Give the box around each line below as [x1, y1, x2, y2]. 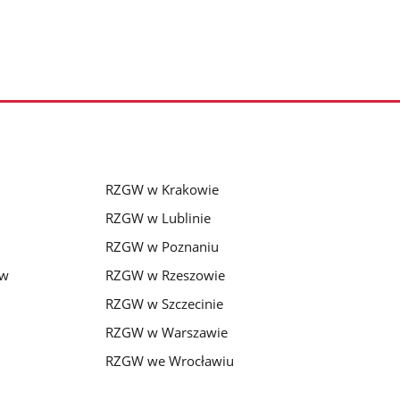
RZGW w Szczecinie [104, 295, 223, 313]
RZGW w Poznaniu [104, 237, 219, 256]
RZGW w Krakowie [104, 180, 219, 199]
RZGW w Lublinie [104, 209, 211, 228]
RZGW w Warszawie [104, 323, 228, 342]
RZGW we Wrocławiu [104, 351, 234, 370]
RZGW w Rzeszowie [104, 266, 225, 285]
